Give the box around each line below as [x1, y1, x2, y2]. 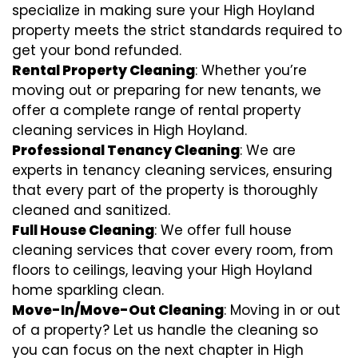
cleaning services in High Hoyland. [12, 121, 247, 140]
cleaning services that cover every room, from [12, 241, 333, 260]
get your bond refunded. [12, 41, 181, 60]
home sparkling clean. [12, 280, 164, 300]
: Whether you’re [195, 61, 307, 80]
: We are [240, 141, 296, 160]
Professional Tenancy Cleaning [12, 141, 240, 160]
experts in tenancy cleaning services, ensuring [12, 161, 332, 180]
